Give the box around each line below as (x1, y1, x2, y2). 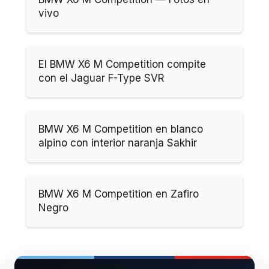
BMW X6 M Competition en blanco (38, 122, 203, 135)
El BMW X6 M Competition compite (38, 58, 206, 70)
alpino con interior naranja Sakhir (38, 136, 197, 149)
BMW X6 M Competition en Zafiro (38, 187, 199, 200)
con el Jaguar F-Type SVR (38, 71, 165, 84)
